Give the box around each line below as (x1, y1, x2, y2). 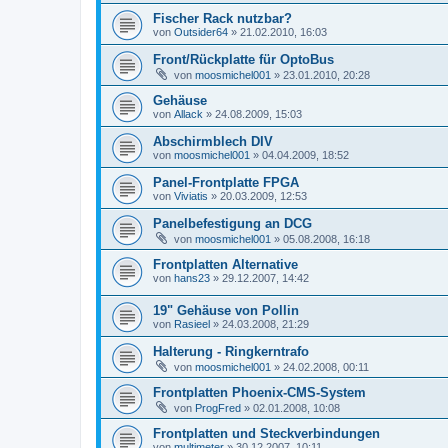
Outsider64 (174, 25, 228, 38)
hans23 (174, 271, 210, 284)
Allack (174, 107, 203, 120)
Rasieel (174, 318, 210, 331)
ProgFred (195, 402, 241, 415)
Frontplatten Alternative (153, 256, 298, 272)
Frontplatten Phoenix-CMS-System (153, 385, 366, 401)
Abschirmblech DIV (153, 133, 273, 149)
